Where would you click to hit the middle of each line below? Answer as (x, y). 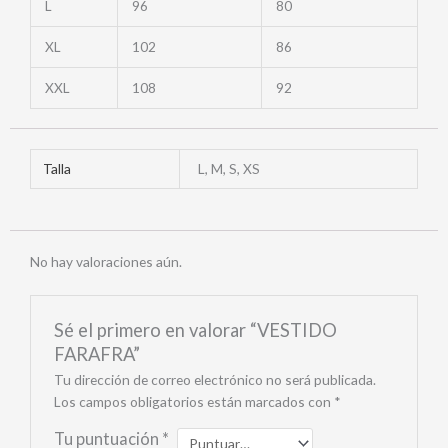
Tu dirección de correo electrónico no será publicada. (214, 379)
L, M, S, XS (229, 168)
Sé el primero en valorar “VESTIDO (195, 329)
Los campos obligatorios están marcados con (193, 401)
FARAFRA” (96, 353)
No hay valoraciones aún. (106, 261)
